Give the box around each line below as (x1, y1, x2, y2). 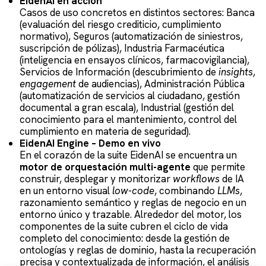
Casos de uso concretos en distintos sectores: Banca (19, 5, 255, 19)
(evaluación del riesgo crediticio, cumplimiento (19, 17, 221, 31)
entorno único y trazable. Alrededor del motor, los (19, 207, 242, 221)
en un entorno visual (19, 183, 112, 197)
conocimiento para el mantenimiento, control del (19, 112, 237, 126)
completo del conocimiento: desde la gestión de (19, 231, 230, 245)
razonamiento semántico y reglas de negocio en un (19, 195, 246, 209)
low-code (112, 183, 154, 197)
